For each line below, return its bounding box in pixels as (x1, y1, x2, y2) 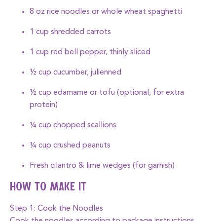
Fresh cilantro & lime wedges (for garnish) (30, 162, 175, 170)
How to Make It (10, 182, 86, 193)
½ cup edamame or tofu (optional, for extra (30, 89, 184, 97)
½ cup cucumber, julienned (30, 69, 121, 76)
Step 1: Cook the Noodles (10, 205, 103, 213)
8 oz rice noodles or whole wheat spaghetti (30, 8, 182, 16)
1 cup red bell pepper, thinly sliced (30, 48, 150, 56)
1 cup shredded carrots (30, 28, 111, 36)
